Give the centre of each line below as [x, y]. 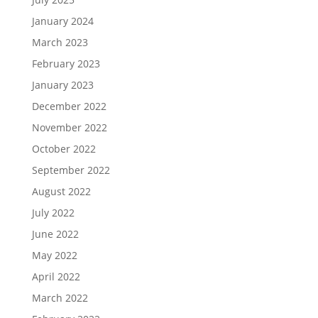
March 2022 [60, 297]
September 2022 [71, 170]
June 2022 [55, 234]
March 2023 [60, 42]
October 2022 [64, 148]
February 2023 [66, 63]
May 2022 [54, 255]
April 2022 [56, 276]
